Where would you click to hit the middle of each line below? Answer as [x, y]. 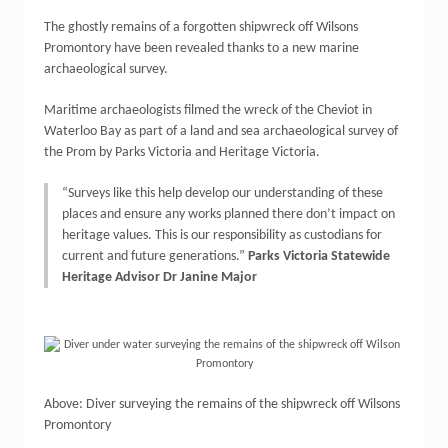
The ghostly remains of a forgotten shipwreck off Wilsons [201, 27]
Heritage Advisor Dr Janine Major [159, 277]
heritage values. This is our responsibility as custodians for [222, 235]
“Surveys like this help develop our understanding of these [222, 193]
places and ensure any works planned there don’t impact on [228, 214]
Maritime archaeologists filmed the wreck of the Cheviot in [208, 110]
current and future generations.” [155, 256]
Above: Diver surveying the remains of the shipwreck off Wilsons [222, 404]
